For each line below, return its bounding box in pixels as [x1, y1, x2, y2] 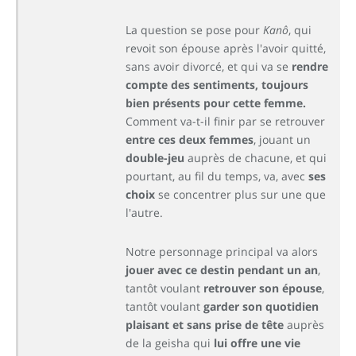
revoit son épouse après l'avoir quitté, [126, 41, 326, 56]
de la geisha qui [126, 335, 214, 350]
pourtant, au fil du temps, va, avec [126, 168, 308, 184]
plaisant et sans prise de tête [126, 316, 284, 332]
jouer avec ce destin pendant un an [126, 261, 318, 277]
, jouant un [253, 132, 311, 147]
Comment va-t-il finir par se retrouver [126, 114, 325, 129]
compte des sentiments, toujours [126, 77, 308, 92]
